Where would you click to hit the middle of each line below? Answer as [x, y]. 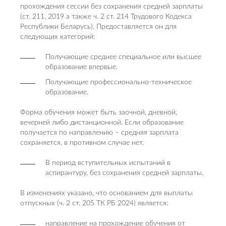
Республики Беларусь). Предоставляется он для [98, 27]
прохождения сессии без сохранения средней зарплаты [111, 7]
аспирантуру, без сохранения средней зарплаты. [124, 173]
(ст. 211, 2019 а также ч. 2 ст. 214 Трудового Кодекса [106, 17]
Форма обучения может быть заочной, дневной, [99, 112]
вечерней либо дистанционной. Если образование [102, 123]
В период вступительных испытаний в [108, 163]
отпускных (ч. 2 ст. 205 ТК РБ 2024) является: [94, 203]
